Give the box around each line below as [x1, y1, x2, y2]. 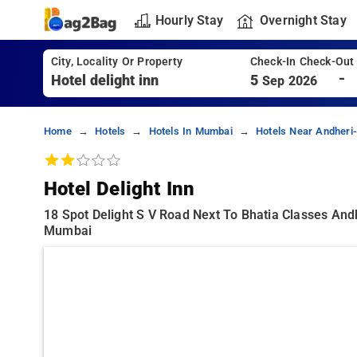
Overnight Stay [259, 12, 347, 28]
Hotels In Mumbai [148, 125, 233, 137]
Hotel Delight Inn [44, 178, 195, 200]
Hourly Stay [155, 12, 223, 28]
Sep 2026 [261, 73, 318, 88]
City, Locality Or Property [50, 55, 182, 69]
